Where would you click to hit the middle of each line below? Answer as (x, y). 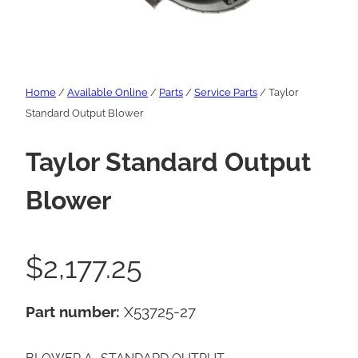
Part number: (75, 312)
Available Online (107, 93)
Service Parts (226, 93)
